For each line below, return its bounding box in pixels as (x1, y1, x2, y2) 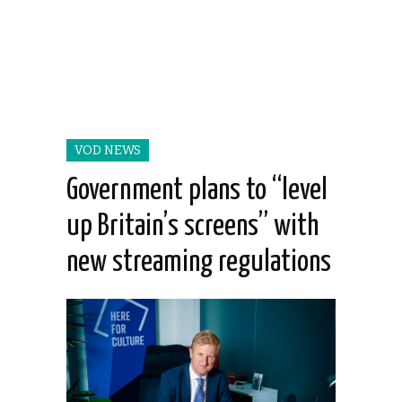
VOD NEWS (74, 143, 141, 159)
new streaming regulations (66, 248, 331, 278)
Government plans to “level (66, 176, 328, 206)
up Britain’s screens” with (66, 212, 319, 242)
